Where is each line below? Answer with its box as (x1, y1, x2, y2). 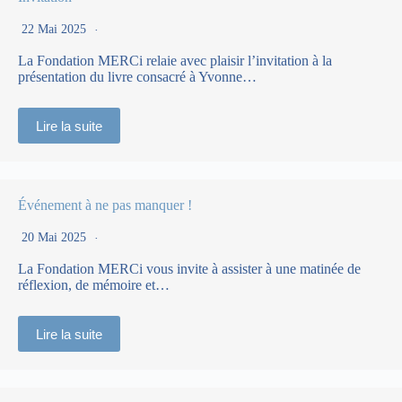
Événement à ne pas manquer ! (18, 197, 192, 213)
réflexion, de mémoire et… (18, 277, 170, 293)
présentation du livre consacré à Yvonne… (18, 69, 257, 84)
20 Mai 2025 (22, 231, 90, 244)
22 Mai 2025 (22, 22, 90, 36)
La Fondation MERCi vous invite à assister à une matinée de (18, 261, 361, 276)
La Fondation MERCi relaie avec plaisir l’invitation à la (18, 53, 332, 68)
